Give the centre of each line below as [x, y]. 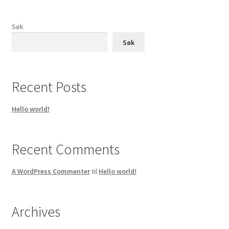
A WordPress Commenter [51, 171]
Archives [36, 212]
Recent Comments [65, 150]
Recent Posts [49, 87]
